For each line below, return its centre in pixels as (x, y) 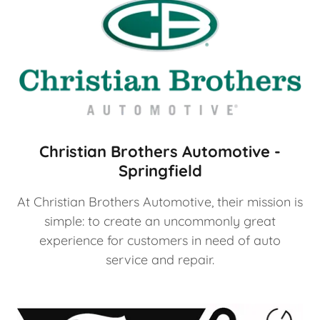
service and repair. (160, 259)
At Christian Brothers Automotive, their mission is (160, 201)
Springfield (160, 170)
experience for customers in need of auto (160, 240)
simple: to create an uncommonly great (160, 221)
